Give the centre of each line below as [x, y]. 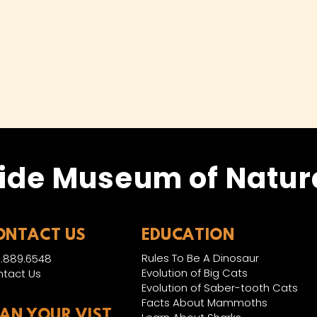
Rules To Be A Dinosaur [200, 258]
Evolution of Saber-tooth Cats [220, 288]
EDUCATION [188, 236]
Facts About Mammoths [204, 303]
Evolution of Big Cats [195, 273]
